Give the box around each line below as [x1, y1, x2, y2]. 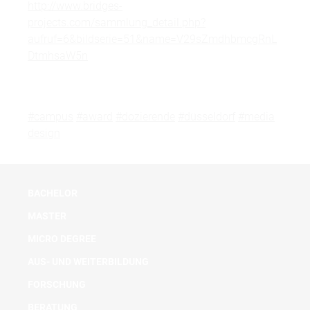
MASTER [28, 210, 66, 222]
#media [238, 110, 275, 124]
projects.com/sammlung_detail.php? [28, 16, 206, 30]
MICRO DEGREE [28, 233, 96, 245]
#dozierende [116, 110, 175, 124]
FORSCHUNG [28, 279, 86, 291]
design [28, 127, 60, 140]
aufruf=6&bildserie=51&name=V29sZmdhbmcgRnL [28, 33, 277, 46]
